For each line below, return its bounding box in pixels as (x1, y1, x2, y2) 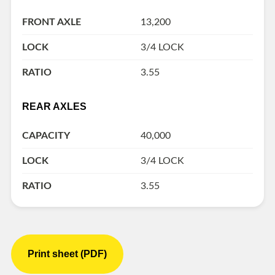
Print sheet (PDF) (28, 248, 107, 259)
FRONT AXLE (22, 17, 81, 28)
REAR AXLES (22, 101, 87, 112)
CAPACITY (22, 131, 70, 141)
